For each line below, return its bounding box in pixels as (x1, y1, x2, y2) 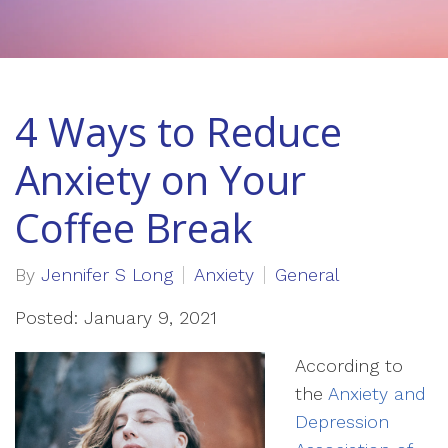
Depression (295, 411, 389, 432)
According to (295, 355, 403, 376)
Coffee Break (15, 200, 253, 255)
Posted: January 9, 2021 (15, 307, 217, 328)
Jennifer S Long (41, 264, 173, 285)
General (275, 264, 339, 285)
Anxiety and (328, 383, 426, 404)
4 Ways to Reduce (15, 104, 342, 159)
